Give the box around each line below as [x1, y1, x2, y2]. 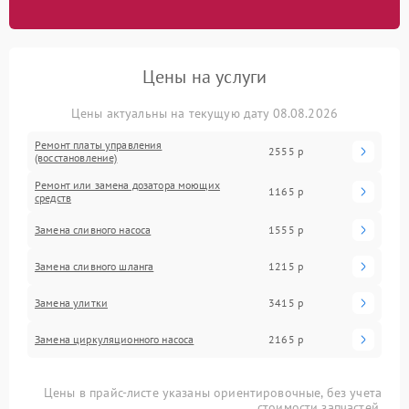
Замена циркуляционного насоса [35, 331, 194, 346]
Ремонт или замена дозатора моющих [35, 177, 220, 192]
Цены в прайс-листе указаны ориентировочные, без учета [44, 383, 382, 401]
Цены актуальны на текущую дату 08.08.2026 [70, 104, 339, 121]
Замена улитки [35, 295, 108, 309]
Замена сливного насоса [35, 222, 152, 236]
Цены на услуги [142, 64, 267, 89]
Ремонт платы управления [35, 137, 163, 152]
